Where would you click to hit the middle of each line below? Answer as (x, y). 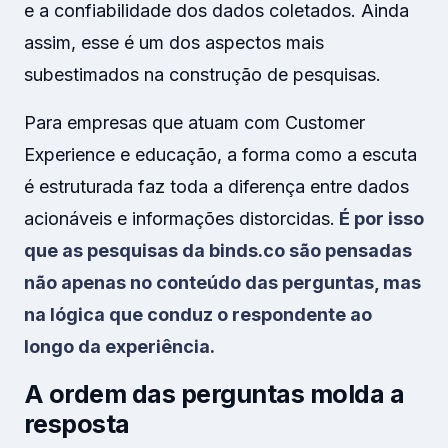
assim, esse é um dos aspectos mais (174, 42)
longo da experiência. (119, 346)
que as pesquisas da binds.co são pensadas (218, 250)
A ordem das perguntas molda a (214, 394)
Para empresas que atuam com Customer (194, 122)
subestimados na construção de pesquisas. (202, 74)
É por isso (379, 218)
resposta (77, 424)
